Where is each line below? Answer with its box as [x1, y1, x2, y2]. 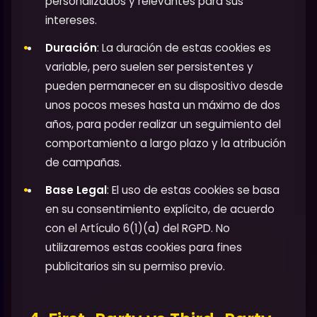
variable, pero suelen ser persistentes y [45, 59, 253, 74]
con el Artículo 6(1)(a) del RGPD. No [45, 220, 230, 236]
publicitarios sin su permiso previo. [45, 258, 225, 274]
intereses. [45, 12, 97, 28]
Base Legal [45, 182, 107, 197]
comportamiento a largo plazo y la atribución [45, 135, 286, 151]
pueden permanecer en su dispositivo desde [45, 78, 283, 93]
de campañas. [45, 154, 122, 170]
